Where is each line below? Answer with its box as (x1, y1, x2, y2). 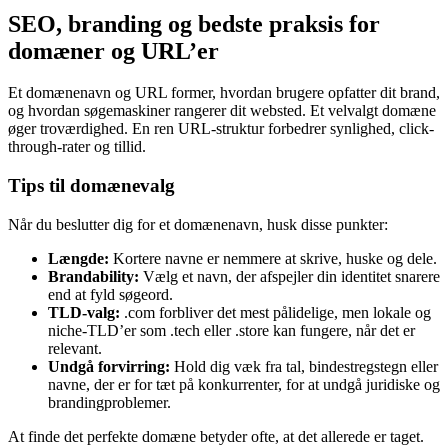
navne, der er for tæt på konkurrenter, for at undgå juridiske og (48, 375, 440, 393)
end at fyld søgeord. (48, 285, 173, 303)
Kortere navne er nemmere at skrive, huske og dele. (109, 249, 437, 267)
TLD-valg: (48, 303, 120, 321)
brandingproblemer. (48, 393, 171, 411)
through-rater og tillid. (8, 138, 146, 156)
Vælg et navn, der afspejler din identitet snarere (139, 267, 440, 285)
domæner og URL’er (8, 37, 219, 64)
